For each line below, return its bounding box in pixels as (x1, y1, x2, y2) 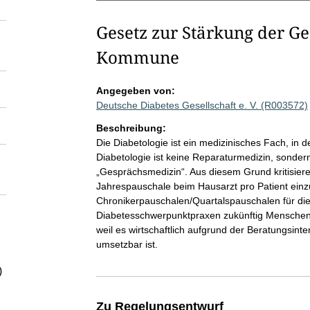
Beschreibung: (95, 122, 166, 134)
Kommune (95, 46, 179, 69)
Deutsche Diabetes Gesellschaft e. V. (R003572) (95, 100, 308, 111)
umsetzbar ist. (95, 239, 158, 250)
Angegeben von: (95, 85, 175, 96)
